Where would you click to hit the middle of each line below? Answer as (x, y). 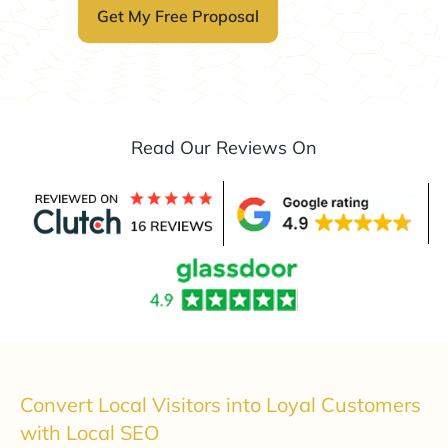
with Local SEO (89, 432)
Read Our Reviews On (224, 148)
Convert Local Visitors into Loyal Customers (220, 404)
